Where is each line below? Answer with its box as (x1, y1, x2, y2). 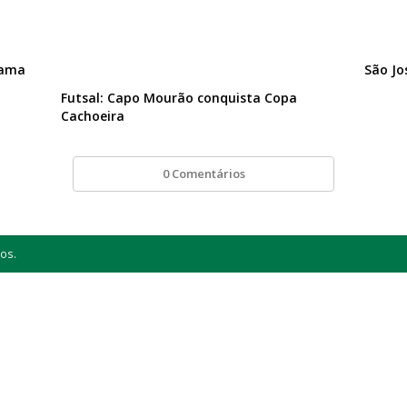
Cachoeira (61, 107, 125, 125)
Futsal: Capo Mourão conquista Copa (61, 89, 298, 107)
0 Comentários (162, 165, 245, 183)
